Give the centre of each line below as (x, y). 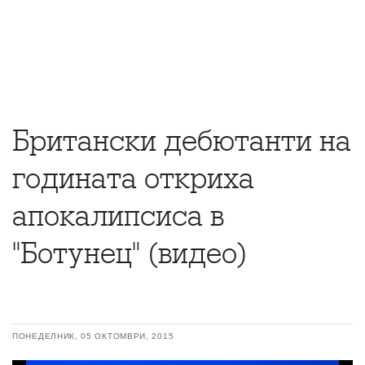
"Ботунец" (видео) (130, 253)
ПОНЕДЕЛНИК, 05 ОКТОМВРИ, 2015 (93, 336)
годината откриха (133, 178)
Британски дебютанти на (182, 141)
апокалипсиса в (118, 216)
